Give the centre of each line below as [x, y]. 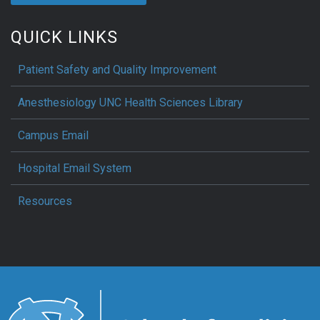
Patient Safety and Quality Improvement [117, 69]
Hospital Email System [75, 168]
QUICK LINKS [64, 37]
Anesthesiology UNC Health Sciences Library [130, 102]
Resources [45, 201]
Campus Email [53, 135]
